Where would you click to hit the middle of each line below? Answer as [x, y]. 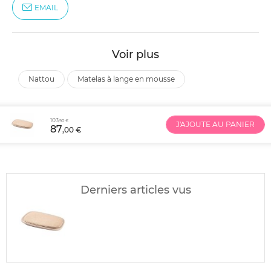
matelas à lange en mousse [129, 79]
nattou [44, 79]
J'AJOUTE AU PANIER [215, 124]
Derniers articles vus [135, 190]
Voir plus [135, 54]
